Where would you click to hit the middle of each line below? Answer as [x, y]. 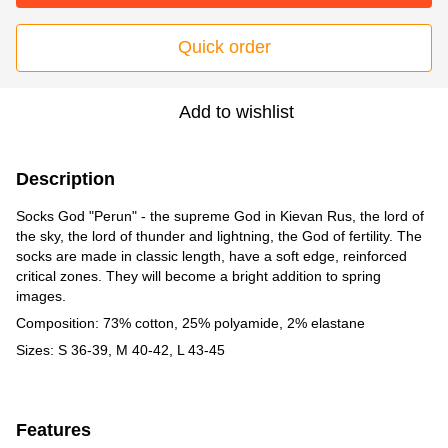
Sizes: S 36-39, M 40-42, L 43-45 [120, 349]
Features [53, 429]
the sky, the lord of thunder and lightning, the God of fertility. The [219, 235]
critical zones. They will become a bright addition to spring [198, 275]
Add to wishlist [236, 111]
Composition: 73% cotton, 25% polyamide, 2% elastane [190, 322]
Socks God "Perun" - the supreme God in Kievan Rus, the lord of [220, 215]
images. [41, 295]
